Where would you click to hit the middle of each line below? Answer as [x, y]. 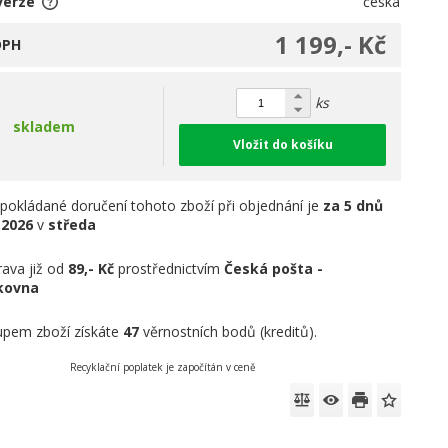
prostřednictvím [169, 269]
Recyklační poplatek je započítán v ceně [163, 367]
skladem [44, 127]
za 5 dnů [353, 206]
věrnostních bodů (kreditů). [228, 332]
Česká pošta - [274, 269]
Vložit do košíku [282, 145]
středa [72, 225]
